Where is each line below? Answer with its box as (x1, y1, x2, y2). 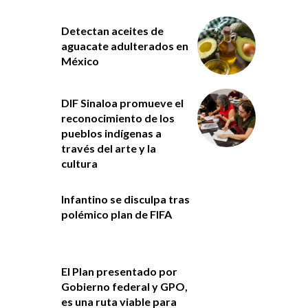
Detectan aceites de (60, 24, 164, 38)
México (60, 54, 99, 68)
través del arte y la (60, 142, 156, 155)
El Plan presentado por (60, 265, 177, 278)
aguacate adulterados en (60, 39, 188, 53)
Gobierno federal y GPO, (60, 280, 188, 294)
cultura (60, 157, 98, 170)
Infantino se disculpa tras (60, 192, 190, 206)
